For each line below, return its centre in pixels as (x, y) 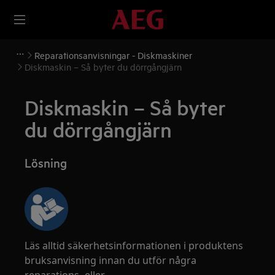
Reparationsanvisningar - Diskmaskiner (113, 55)
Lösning (46, 163)
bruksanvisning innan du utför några (111, 260)
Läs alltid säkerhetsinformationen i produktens (134, 246)
